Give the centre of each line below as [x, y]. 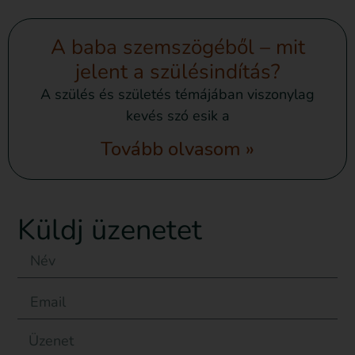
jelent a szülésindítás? [177, 72]
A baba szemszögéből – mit [177, 48]
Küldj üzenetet [110, 231]
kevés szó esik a [177, 116]
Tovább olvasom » [177, 149]
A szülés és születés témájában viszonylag [177, 95]
